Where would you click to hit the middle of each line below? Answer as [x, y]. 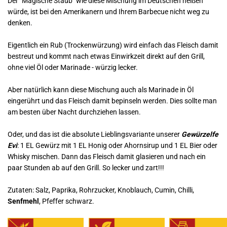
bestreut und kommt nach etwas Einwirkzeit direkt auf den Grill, [106, 56]
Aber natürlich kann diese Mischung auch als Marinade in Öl [101, 90]
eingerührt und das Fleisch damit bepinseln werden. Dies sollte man [112, 101]
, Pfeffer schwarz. [67, 201]
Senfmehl [23, 201]
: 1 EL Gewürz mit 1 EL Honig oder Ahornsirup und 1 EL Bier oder [117, 145]
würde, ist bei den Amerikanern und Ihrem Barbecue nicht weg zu [108, 12]
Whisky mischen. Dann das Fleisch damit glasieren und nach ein [107, 157]
